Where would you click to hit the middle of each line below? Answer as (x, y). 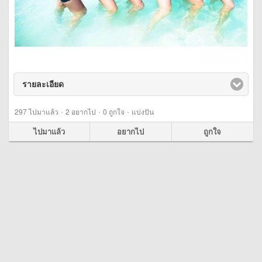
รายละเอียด (43, 84)
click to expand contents (113, 84)
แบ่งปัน (143, 111)
